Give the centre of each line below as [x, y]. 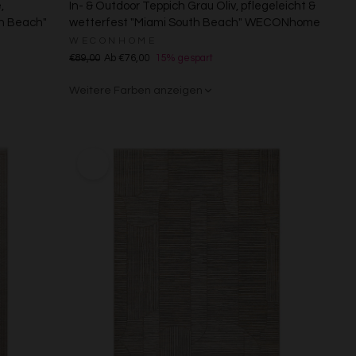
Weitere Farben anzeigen [136, 90]
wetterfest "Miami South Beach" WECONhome [195, 22]
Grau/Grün [98, 115]
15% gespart [185, 58]
